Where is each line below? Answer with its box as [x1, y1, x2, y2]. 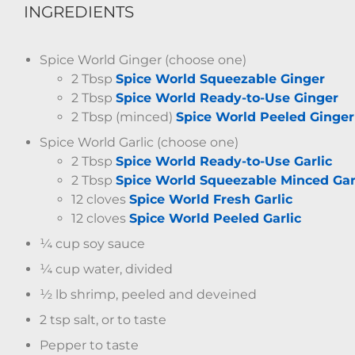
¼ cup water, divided [40, 261, 173, 277]
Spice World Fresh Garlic [129, 192, 292, 208]
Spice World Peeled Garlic [129, 211, 301, 227]
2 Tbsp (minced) [71, 109, 176, 125]
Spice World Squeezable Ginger [116, 71, 325, 87]
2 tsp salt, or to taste [40, 312, 166, 328]
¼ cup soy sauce [40, 236, 145, 252]
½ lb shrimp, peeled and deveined [40, 287, 257, 303]
